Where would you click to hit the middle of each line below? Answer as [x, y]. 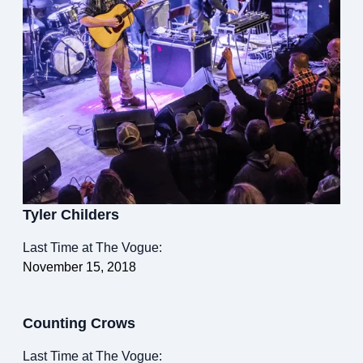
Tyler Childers [71, 215]
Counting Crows [79, 324]
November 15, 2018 [79, 267]
